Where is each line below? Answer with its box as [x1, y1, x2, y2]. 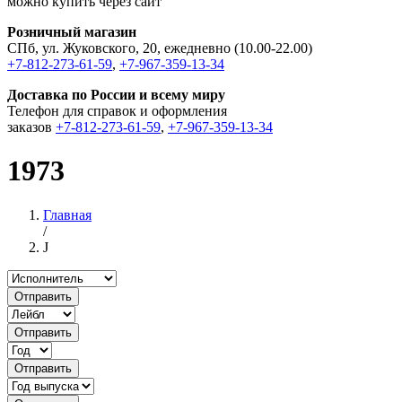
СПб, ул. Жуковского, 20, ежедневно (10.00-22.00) [7, 40, 312, 56]
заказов [7, 119, 56, 135]
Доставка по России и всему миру [7, 87, 225, 102]
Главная [43, 206, 92, 223]
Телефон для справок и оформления [7, 103, 227, 118]
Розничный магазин [7, 24, 136, 39]
